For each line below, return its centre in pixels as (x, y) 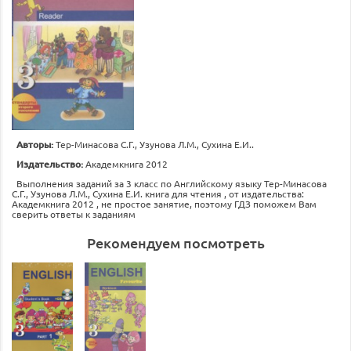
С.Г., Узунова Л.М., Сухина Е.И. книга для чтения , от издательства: (158, 194)
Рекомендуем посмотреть (176, 242)
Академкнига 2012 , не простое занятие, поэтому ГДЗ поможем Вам (164, 204)
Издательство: (51, 164)
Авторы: (36, 145)
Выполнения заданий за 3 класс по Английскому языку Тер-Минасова (172, 183)
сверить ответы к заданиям (74, 214)
